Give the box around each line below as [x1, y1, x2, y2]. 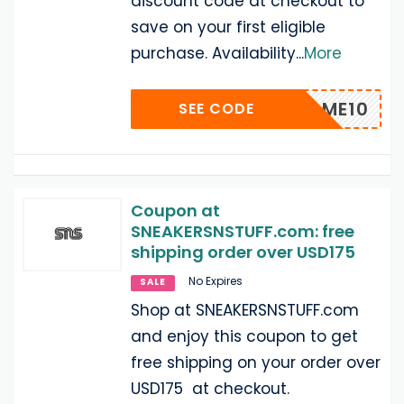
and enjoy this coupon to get [131, 325, 358, 347]
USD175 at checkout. [131, 377, 289, 399]
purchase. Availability [131, 41, 296, 64]
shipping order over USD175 [131, 240, 355, 263]
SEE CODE [179, 97, 255, 119]
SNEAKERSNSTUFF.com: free [131, 219, 354, 243]
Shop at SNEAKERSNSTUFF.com [131, 298, 359, 321]
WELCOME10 [253, 96, 369, 122]
